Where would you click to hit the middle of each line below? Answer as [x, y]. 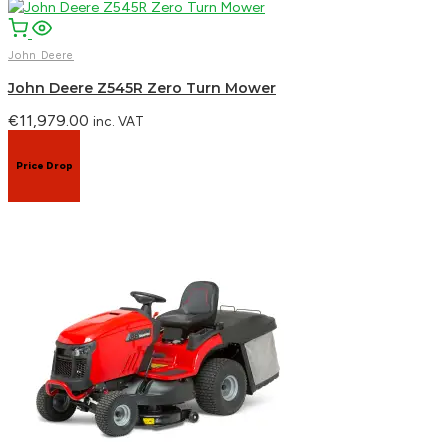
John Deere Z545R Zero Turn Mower [142, 87]
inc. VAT [118, 120]
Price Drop [44, 165]
